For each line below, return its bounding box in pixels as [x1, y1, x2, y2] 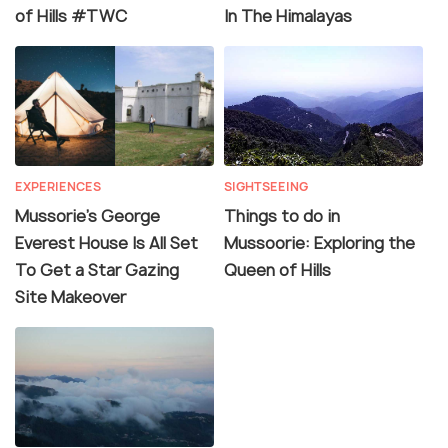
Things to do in [224, 204, 340, 227]
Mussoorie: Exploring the [224, 231, 415, 254]
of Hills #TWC [15, 4, 127, 27]
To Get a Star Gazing [15, 258, 179, 281]
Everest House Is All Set [15, 231, 198, 254]
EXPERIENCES [15, 177, 101, 195]
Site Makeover [15, 285, 126, 308]
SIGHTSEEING [224, 177, 308, 195]
